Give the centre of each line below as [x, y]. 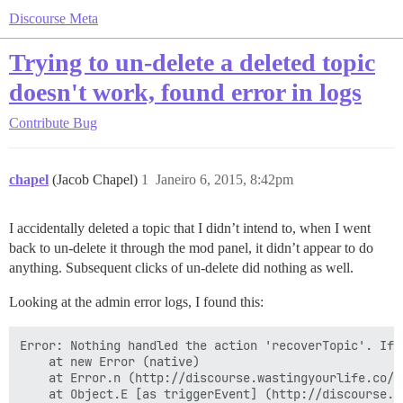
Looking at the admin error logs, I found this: [136, 302]
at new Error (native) [110, 362]
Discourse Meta [54, 18]
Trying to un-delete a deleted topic [192, 63]
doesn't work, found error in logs [185, 92]
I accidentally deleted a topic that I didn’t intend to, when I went [190, 228]
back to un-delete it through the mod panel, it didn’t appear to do [191, 248]
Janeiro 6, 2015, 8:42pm [224, 179]
